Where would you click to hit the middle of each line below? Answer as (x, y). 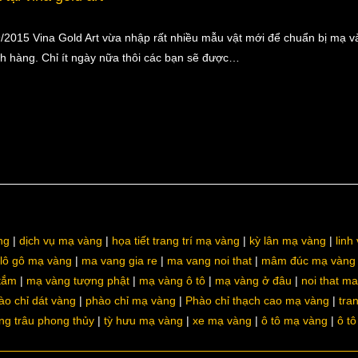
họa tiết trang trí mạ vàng (176, 241)
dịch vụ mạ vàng (61, 241)
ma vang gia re (119, 261)
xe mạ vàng (222, 320)
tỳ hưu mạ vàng (143, 320)
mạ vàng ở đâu (253, 280)
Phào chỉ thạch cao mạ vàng (257, 300)
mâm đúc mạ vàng (308, 261)
